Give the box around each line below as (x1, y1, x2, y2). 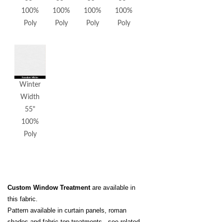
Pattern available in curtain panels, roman (7, 207, 126, 214)
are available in (90, 184, 135, 191)
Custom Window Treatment (7, 184, 90, 191)
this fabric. (7, 195, 38, 203)
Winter (19, 81, 41, 89)
